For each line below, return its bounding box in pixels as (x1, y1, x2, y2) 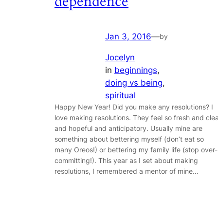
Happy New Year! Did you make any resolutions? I (54, 103, 213, 111)
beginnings (114, 65, 157, 75)
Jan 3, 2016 (105, 32, 151, 42)
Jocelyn (105, 53, 135, 63)
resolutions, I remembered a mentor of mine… (54, 167, 199, 176)
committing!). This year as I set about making (54, 156, 198, 165)
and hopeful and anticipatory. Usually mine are (54, 124, 202, 133)
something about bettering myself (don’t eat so (54, 135, 204, 144)
